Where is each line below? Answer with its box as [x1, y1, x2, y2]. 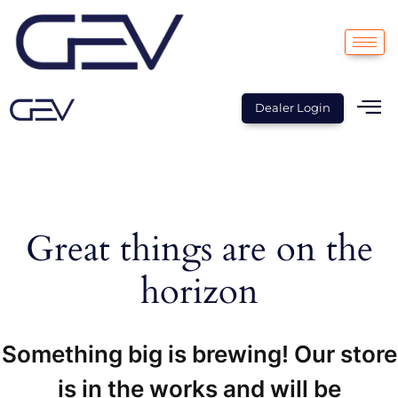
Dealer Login [255, 99, 331, 115]
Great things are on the [25, 225, 373, 275]
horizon [139, 267, 259, 317]
